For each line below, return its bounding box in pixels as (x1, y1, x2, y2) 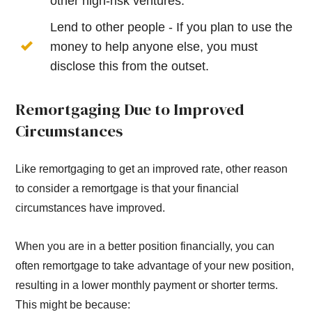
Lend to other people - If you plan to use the (50, 20, 293, 35)
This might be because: (15, 298, 131, 311)
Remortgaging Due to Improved (15, 99, 244, 121)
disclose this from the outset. (50, 59, 210, 74)
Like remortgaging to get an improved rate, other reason (15, 162, 288, 175)
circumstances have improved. (15, 201, 166, 214)
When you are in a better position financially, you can (15, 240, 275, 252)
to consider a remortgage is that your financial (15, 182, 240, 194)
